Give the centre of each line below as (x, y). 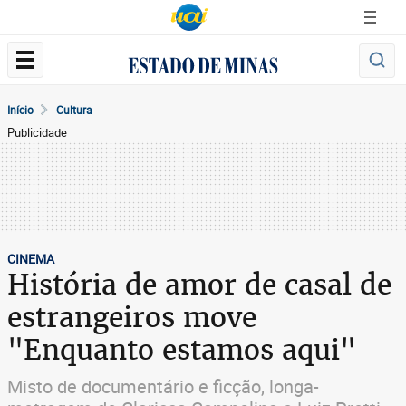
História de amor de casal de (199, 285)
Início (20, 110)
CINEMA (31, 259)
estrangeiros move (132, 317)
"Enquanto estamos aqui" (182, 350)
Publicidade (37, 132)
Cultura (74, 110)
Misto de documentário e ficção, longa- (163, 387)
